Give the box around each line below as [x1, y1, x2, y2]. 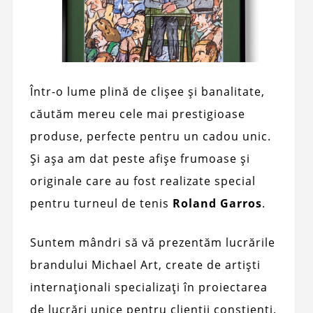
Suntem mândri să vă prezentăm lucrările [29, 235, 275, 251]
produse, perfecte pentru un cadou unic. [29, 129, 271, 145]
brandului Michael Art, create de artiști [29, 257, 261, 273]
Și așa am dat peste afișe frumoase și [29, 151, 250, 167]
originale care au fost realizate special [29, 173, 256, 189]
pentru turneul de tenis [29, 196, 173, 212]
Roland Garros [172, 196, 262, 212]
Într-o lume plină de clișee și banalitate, [29, 84, 265, 100]
